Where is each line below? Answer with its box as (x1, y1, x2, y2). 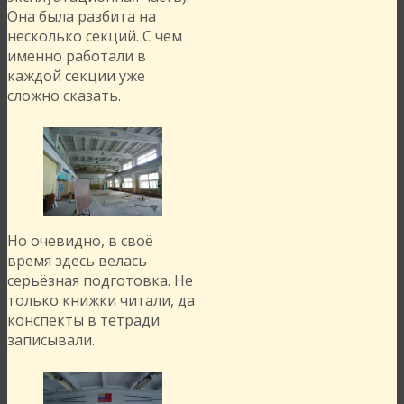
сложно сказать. (7, 86, 121, 106)
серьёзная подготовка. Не (7, 271, 193, 291)
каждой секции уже (7, 66, 145, 87)
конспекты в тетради (7, 310, 160, 331)
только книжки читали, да (7, 290, 195, 311)
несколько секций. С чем (7, 26, 182, 47)
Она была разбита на (7, 6, 156, 27)
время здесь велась (7, 251, 147, 271)
